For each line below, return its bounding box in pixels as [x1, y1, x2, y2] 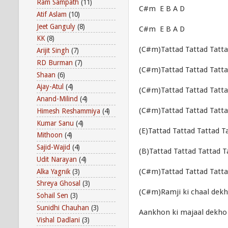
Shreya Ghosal [37, 179, 80, 188]
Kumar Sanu [37, 119, 74, 127]
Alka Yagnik [37, 167, 70, 176]
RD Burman [37, 58, 73, 67]
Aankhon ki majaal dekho [139, 208, 227, 217]
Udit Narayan [37, 155, 77, 163]
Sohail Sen [37, 191, 68, 200]
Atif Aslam [37, 10, 67, 18]
